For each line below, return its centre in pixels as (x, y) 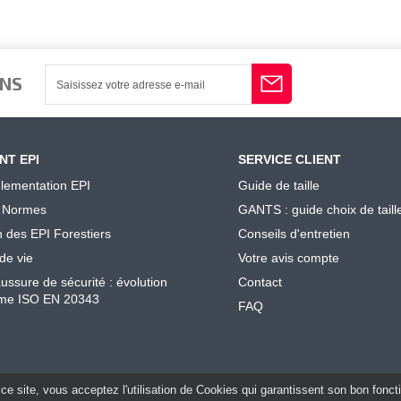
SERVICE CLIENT (290, 160)
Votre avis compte (289, 257)
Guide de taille (279, 185)
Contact (260, 282)
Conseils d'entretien (294, 233)
